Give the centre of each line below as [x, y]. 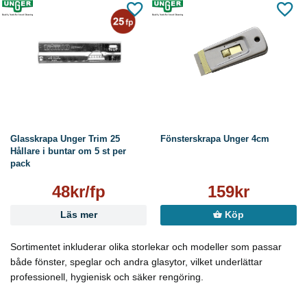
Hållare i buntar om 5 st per [68, 151]
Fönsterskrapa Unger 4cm [215, 139]
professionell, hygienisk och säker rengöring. [107, 277]
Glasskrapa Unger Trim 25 [65, 139]
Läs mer [78, 215]
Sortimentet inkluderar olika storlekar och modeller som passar [146, 247]
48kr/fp [78, 192]
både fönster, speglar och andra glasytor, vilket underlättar [136, 262]
